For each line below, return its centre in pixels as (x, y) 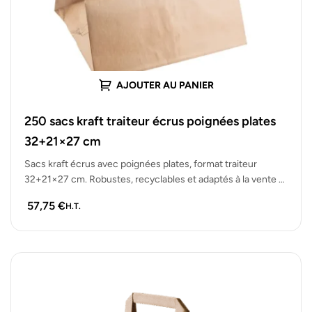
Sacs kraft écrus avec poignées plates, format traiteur (141, 164)
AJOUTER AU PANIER (165, 86)
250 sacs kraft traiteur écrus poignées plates (150, 121)
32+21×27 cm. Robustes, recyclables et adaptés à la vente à (154, 179)
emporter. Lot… (57, 194)
